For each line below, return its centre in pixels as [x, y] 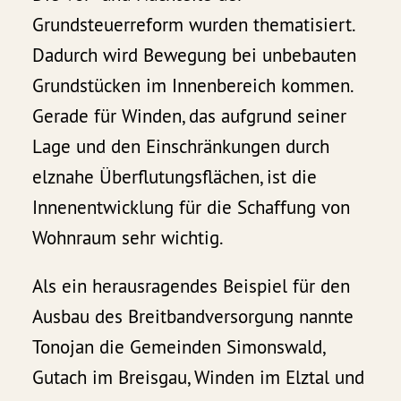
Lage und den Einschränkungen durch [181, 147]
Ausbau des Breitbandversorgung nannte [193, 317]
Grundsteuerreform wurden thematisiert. [194, 25]
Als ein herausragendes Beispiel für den [192, 286]
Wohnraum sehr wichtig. [128, 238]
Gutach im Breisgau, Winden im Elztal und [199, 378]
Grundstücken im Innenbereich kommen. [193, 86]
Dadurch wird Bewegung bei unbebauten [195, 55]
